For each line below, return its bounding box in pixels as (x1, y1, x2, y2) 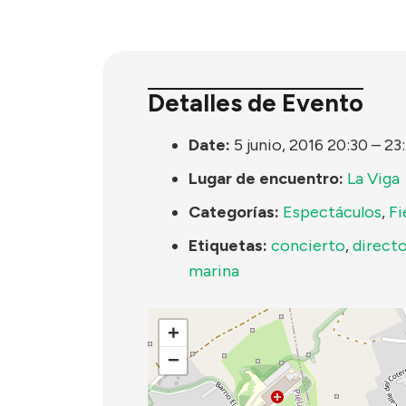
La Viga (347, 169, 400, 189)
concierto (271, 236, 345, 256)
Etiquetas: (188, 236, 267, 256)
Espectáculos (283, 202, 382, 223)
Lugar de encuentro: (188, 169, 343, 189)
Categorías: (188, 202, 279, 223)
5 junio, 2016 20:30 (234, 135, 368, 156)
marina (188, 261, 239, 282)
